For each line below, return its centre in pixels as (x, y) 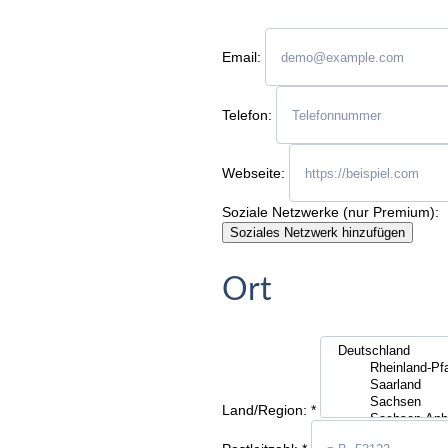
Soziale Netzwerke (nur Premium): (330, 212)
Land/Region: (264, 410)
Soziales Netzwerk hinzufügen (317, 232)
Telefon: (247, 114)
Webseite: (253, 172)
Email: (241, 56)
